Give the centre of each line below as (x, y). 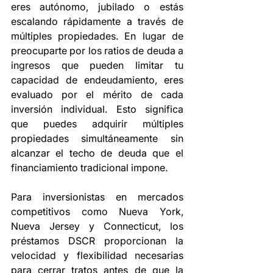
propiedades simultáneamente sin (97, 139)
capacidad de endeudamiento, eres (97, 80)
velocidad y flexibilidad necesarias (97, 256)
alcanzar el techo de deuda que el (97, 153)
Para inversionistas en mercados (97, 197)
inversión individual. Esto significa (97, 109)
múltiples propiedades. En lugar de (97, 36)
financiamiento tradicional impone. (89, 168)
